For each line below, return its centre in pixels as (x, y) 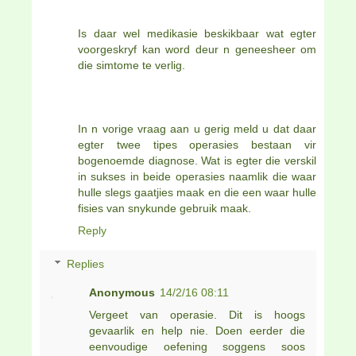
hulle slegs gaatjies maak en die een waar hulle (197, 193)
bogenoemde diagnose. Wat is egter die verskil (197, 161)
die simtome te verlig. (132, 66)
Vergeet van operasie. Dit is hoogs (197, 315)
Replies (86, 264)
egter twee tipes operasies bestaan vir (197, 145)
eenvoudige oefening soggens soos (197, 347)
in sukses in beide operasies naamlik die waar (197, 177)
